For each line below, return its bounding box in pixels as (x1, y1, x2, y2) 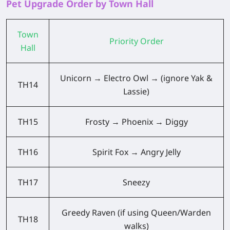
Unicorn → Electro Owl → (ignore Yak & (60, 72, 213, 84)
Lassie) (123, 85, 149, 97)
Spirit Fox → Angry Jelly (92, 146, 181, 158)
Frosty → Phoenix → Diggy (85, 116, 188, 127)
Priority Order (109, 35, 164, 47)
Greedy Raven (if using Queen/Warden (62, 206, 211, 218)
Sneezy (123, 176, 150, 188)
